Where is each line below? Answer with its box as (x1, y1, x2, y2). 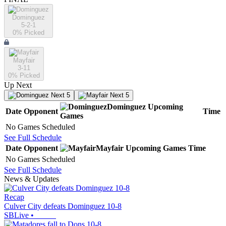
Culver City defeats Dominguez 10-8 (4, 202, 122, 211)
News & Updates (4, 175, 59, 184)
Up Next (4, 81, 32, 90)
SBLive (4, 211, 29, 220)
